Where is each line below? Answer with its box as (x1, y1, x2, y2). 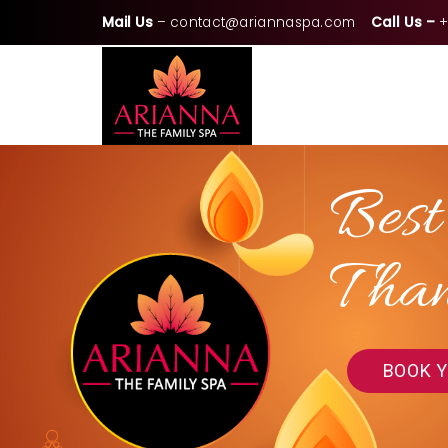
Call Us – (370, 13, 435, 32)
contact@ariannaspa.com (170, 13, 356, 32)
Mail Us (102, 13, 153, 32)
